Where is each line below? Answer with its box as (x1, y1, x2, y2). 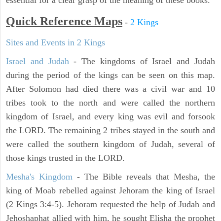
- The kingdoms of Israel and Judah (69, 56, 216, 67)
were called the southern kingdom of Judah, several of (6, 139, 215, 149)
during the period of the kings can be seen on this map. (6, 70, 215, 80)
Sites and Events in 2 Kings (6, 37, 105, 48)
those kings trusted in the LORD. (6, 153, 125, 163)
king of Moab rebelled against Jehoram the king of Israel (6, 185, 215, 196)
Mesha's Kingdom (6, 172, 73, 182)
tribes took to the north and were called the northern (6, 98, 215, 108)
